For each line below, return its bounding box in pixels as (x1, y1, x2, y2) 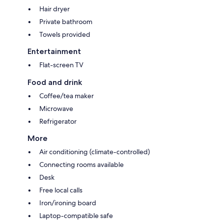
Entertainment (27, 46, 81, 56)
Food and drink (27, 77, 82, 87)
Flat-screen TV (39, 60, 83, 69)
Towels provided (39, 29, 90, 39)
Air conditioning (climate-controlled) (39, 147, 150, 156)
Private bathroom (39, 17, 92, 26)
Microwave (39, 104, 73, 113)
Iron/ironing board (39, 198, 96, 207)
